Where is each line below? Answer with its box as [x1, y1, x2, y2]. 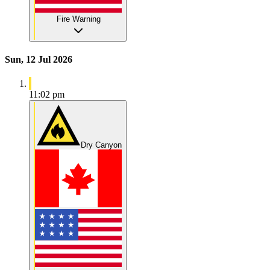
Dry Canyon [81, 140, 122, 149]
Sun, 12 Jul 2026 [5, 54, 72, 65]
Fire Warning [56, 14, 101, 24]
